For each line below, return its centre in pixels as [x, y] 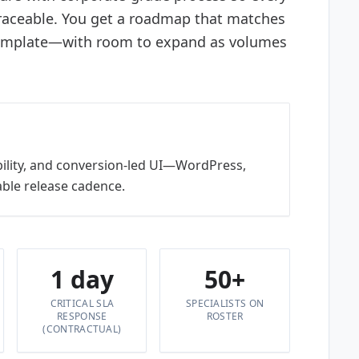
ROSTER [225, 316]
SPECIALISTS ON [225, 303]
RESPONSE [82, 316]
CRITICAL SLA [82, 303]
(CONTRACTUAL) [82, 329]
